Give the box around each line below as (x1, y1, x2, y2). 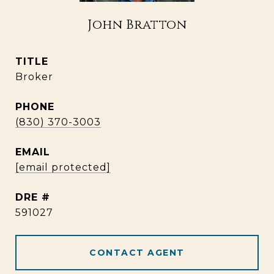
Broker (15, 71, 53, 83)
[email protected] (15, 161, 111, 173)
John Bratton (87, 17, 187, 34)
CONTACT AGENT (89, 247, 185, 258)
